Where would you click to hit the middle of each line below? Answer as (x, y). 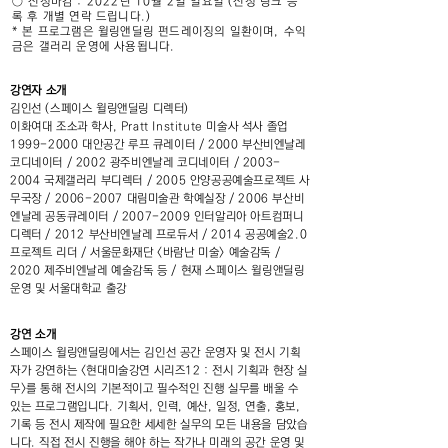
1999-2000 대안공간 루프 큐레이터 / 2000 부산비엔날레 (158, 144)
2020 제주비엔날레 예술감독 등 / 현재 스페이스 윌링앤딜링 (157, 270)
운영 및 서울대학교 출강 (68, 288)
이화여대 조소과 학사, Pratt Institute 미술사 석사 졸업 (149, 126)
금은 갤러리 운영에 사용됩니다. (94, 46)
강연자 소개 (38, 90)
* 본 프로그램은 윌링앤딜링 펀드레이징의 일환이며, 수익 (159, 31)
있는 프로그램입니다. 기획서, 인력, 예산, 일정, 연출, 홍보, (155, 406)
